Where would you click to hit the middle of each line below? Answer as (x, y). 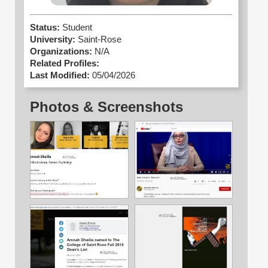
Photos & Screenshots (106, 107)
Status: (46, 28)
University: (53, 40)
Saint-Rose (100, 40)
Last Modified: (60, 76)
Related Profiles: (65, 64)
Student (77, 28)
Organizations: (61, 52)
